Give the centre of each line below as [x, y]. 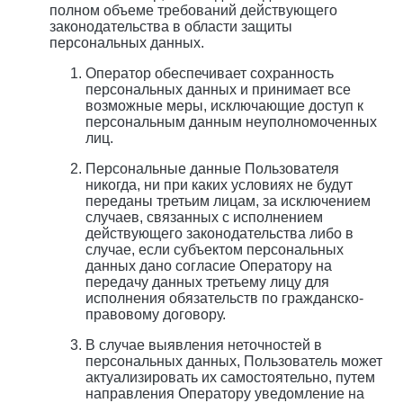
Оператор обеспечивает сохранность [210, 74]
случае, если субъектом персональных [215, 250]
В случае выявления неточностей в [204, 345]
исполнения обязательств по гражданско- [224, 299]
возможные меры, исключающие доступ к [224, 106]
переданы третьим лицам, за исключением [228, 201]
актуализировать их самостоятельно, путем [230, 378]
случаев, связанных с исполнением [204, 218]
